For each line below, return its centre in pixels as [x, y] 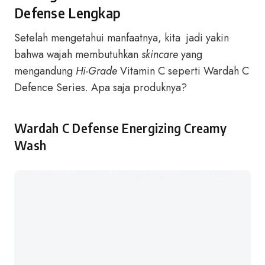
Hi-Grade [96, 71]
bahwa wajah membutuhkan [78, 54]
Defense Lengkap [68, 13]
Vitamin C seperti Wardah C [183, 71]
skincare [160, 54]
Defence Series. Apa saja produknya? [101, 88]
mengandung [45, 71]
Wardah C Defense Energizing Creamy [120, 128]
